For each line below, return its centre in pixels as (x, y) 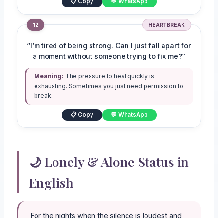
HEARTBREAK (166, 25)
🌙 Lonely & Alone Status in (109, 162)
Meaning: (49, 76)
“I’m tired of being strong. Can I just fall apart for (109, 46)
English (51, 183)
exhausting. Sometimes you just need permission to (109, 86)
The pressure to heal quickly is (109, 76)
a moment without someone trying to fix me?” (109, 57)
